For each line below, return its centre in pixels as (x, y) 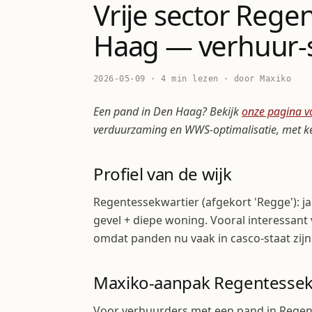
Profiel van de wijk (163, 174)
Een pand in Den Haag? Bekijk (167, 111)
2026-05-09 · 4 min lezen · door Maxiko (193, 79)
